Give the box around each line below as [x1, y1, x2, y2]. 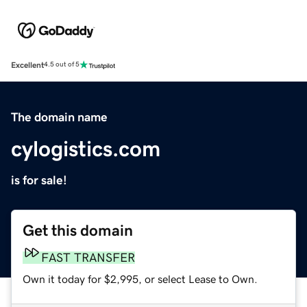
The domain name [11, 110, 108, 123]
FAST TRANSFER [41, 251, 135, 264]
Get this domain [23, 222, 133, 238]
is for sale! [11, 173, 67, 186]
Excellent [11, 60, 44, 69]
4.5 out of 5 [44, 61, 79, 69]
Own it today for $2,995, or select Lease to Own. [23, 273, 258, 284]
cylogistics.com [11, 137, 160, 160]
